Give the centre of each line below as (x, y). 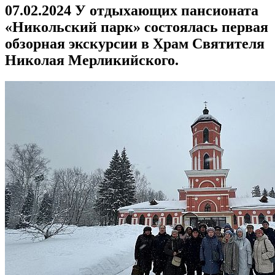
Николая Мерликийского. (92, 60)
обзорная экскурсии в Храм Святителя (135, 44)
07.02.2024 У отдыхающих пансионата (132, 11)
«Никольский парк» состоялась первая (137, 27)
